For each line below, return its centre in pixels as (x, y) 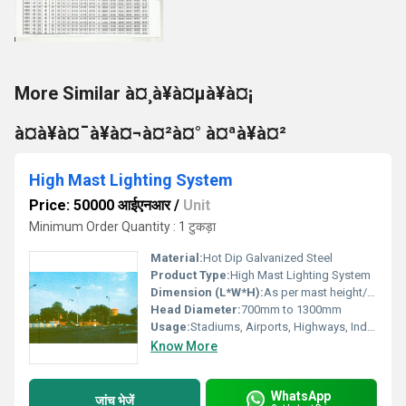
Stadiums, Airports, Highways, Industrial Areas (279, 327)
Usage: (170, 327)
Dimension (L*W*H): (207, 292)
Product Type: (190, 275)
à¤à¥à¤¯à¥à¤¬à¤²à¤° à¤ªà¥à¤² (150, 133)
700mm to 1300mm (291, 309)
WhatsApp (301, 396)
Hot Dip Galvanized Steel (268, 258)
